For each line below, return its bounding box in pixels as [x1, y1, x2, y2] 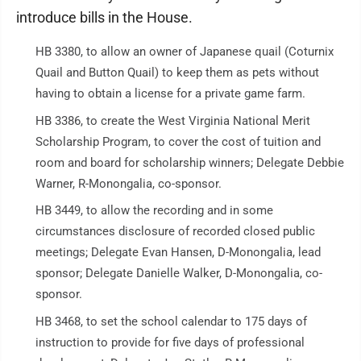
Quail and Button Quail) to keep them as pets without [35, 65, 319, 80]
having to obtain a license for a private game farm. [35, 86, 305, 101]
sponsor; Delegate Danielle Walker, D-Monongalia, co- [35, 266, 322, 280]
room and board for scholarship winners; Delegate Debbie [35, 155, 344, 170]
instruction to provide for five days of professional [35, 334, 305, 350]
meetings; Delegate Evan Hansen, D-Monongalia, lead [35, 245, 321, 259]
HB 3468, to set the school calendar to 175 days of [35, 313, 307, 329]
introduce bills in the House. [16, 9, 193, 26]
